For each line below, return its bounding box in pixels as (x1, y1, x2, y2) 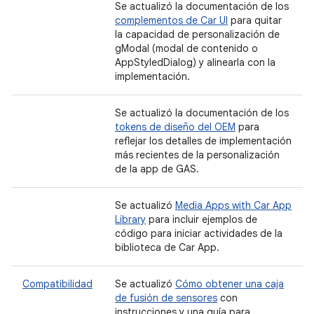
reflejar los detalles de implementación (115, 135, 292, 147)
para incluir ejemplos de (146, 213, 257, 226)
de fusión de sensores (115, 292, 217, 304)
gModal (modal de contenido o (115, 42, 258, 55)
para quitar (228, 14, 282, 27)
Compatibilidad (22, 278, 93, 290)
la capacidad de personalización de (115, 28, 280, 41)
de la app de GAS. (115, 163, 199, 175)
